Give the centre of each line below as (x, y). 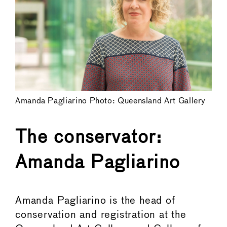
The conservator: (89, 138)
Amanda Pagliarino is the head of (95, 201)
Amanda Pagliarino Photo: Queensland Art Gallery (111, 101)
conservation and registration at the (101, 215)
